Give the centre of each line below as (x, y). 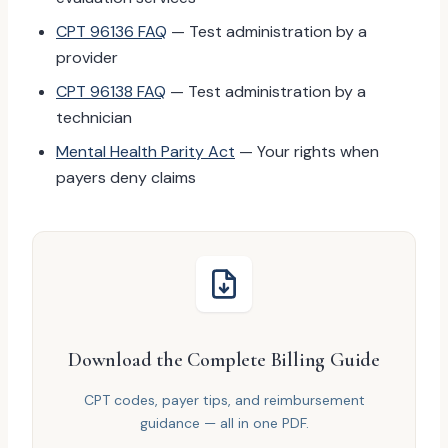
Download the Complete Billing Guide (224, 360)
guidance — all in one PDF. (224, 423)
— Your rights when (307, 151)
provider (87, 57)
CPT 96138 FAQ (111, 91)
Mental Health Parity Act (145, 151)
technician (94, 117)
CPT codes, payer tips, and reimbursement (224, 400)
